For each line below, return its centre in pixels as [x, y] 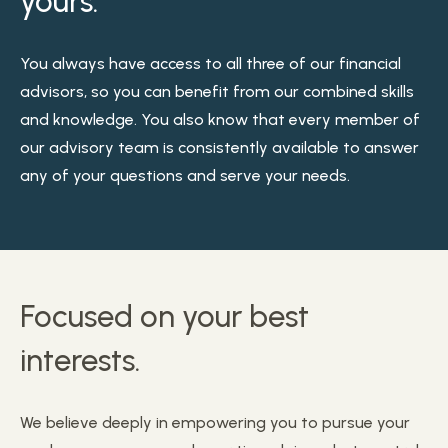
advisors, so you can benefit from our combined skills [217, 92]
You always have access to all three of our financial [210, 64]
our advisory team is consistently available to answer [219, 148]
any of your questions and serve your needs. [185, 176]
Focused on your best [164, 317]
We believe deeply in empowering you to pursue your [215, 423]
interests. [80, 361]
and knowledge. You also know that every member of [220, 120]
